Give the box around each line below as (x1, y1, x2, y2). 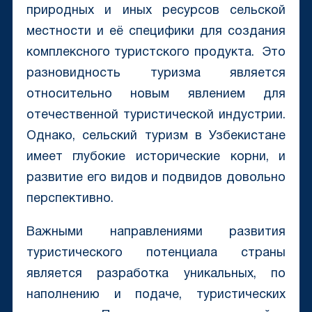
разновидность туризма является (26, 68, 286, 80)
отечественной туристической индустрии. (26, 109, 286, 122)
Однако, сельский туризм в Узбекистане (26, 130, 286, 143)
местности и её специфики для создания (26, 26, 286, 38)
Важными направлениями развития (26, 226, 286, 239)
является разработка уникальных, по (26, 268, 286, 281)
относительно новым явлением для (26, 88, 286, 101)
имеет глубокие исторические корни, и (26, 151, 286, 164)
